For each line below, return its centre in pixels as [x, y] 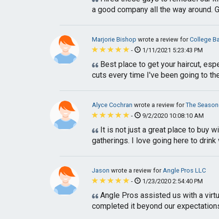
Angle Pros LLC [184, 170]
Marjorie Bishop [115, 39]
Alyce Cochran [113, 105]
